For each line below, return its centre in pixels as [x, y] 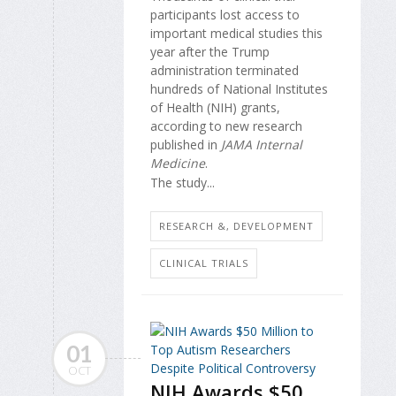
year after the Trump [210, 52]
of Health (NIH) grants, [215, 107]
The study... [183, 183]
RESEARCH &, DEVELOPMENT [236, 225]
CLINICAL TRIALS [204, 263]
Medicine [178, 163]
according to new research [226, 126]
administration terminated [225, 70]
